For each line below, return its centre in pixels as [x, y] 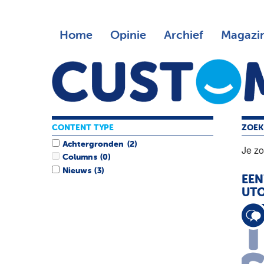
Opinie [128, 35]
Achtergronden [93, 145]
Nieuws [77, 171]
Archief [183, 35]
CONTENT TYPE [83, 128]
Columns [80, 158]
